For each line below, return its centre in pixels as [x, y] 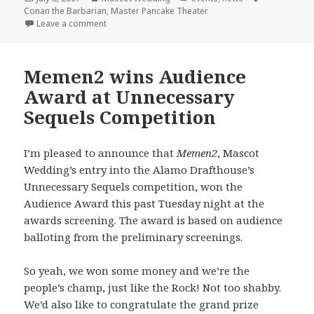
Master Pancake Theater [160, 11]
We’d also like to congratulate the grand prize [142, 305]
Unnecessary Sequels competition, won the [134, 187]
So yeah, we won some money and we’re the [137, 271]
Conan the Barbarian [66, 11]
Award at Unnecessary [130, 97]
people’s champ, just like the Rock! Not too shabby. [153, 288]
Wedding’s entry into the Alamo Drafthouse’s [139, 170]
